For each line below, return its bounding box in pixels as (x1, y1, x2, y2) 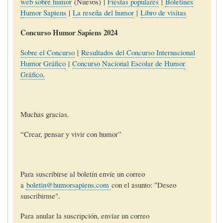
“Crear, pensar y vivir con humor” (20, 128, 121, 139)
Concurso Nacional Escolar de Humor (72, 58, 185, 68)
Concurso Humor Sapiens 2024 (20, 26, 117, 38)
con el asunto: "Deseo (109, 179, 176, 190)
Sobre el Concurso (20, 47, 75, 57)
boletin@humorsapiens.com (26, 179, 109, 190)
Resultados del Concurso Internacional (81, 47, 195, 57)
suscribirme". (20, 190, 60, 201)
